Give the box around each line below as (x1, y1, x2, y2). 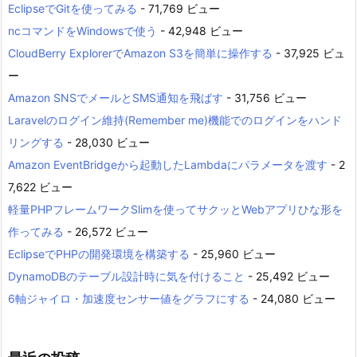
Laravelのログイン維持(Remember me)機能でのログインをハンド (8, 112, 342, 127)
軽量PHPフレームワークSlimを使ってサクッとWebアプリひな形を (8, 202, 343, 216)
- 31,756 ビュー (223, 90, 307, 104)
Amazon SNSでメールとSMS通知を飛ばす (8, 90, 223, 104)
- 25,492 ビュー (245, 269, 330, 283)
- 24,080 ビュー (249, 291, 335, 305)
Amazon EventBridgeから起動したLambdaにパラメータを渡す (8, 157, 328, 171)
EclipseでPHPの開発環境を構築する (8, 246, 190, 261)
